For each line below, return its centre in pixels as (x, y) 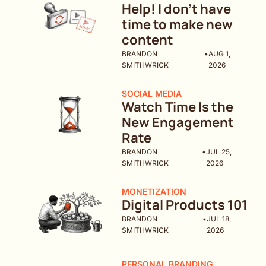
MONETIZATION (154, 191)
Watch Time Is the (178, 107)
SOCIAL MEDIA (152, 94)
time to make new (178, 24)
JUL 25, (218, 152)
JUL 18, (219, 219)
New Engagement (178, 122)
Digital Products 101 (185, 205)
